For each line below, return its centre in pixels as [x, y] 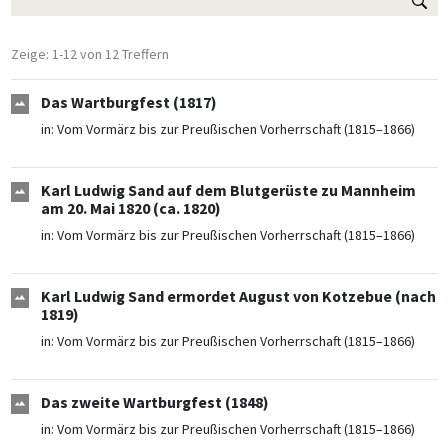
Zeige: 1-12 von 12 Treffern [89, 54]
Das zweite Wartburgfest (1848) [154, 403]
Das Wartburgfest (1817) [128, 103]
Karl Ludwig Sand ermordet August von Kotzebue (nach [238, 297]
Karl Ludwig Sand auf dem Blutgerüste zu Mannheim [228, 191]
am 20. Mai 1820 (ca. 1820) [130, 209]
